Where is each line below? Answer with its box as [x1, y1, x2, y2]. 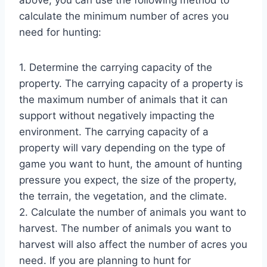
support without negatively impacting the [19, 109, 215, 122]
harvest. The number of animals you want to [19, 222, 231, 234]
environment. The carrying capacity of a [19, 125, 209, 138]
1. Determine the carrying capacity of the [19, 61, 212, 73]
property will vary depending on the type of [19, 141, 225, 154]
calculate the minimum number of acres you [19, 10, 229, 22]
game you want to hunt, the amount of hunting [19, 157, 242, 170]
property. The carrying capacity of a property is [19, 77, 243, 89]
